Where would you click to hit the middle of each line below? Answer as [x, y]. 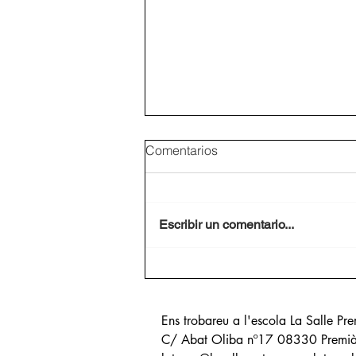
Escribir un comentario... [226, 225]
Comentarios [182, 151]
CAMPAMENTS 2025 [230, 239]
